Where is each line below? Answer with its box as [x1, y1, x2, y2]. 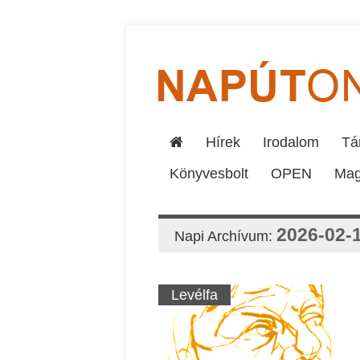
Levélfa [171, 287, 218, 303]
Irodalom [263, 134, 319, 150]
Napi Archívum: [174, 228, 276, 244]
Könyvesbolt [170, 166, 248, 182]
